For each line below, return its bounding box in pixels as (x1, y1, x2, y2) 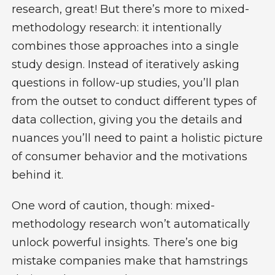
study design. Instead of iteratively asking (11, 57, 239, 71)
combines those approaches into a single (11, 39, 239, 53)
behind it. (11, 168, 66, 182)
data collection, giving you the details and (11, 112, 242, 126)
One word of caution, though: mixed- (11, 198, 215, 212)
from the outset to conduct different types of (11, 94, 257, 108)
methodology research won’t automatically (11, 217, 250, 231)
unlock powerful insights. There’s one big (11, 235, 238, 249)
